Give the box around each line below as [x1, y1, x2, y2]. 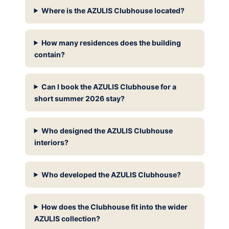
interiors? [34, 138, 68, 147]
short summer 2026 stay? [34, 94, 125, 103]
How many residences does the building [41, 38, 181, 47]
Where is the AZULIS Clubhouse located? [41, 6, 185, 15]
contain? [34, 50, 65, 59]
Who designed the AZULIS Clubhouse [41, 126, 173, 135]
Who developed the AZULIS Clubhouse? [41, 170, 181, 179]
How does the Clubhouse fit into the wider [41, 202, 188, 211]
